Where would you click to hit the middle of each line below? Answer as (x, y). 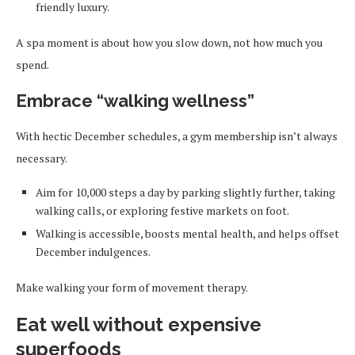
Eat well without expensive (139, 324)
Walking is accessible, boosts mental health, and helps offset (187, 233)
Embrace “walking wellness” (135, 101)
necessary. (42, 158)
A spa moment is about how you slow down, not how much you (169, 42)
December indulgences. (93, 252)
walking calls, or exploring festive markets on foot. (162, 210)
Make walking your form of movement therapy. (132, 287)
